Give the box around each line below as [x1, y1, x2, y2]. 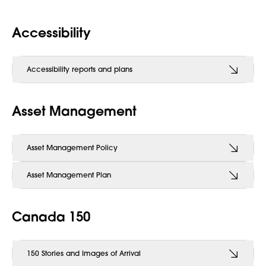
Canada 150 [12, 208, 94, 225]
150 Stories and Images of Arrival [27, 249, 141, 258]
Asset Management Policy [27, 143, 118, 152]
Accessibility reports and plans [27, 65, 132, 74]
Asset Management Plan [27, 170, 111, 179]
